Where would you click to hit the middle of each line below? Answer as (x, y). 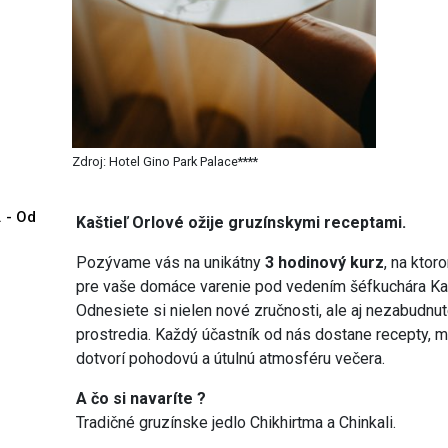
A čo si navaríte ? (141, 398)
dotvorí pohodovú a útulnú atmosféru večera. (231, 358)
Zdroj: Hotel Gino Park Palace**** (165, 161)
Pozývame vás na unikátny (171, 262)
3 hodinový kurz (325, 262)
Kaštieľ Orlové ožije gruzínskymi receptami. (241, 222)
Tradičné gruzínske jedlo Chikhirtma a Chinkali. (236, 422)
